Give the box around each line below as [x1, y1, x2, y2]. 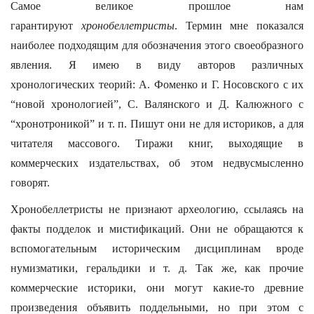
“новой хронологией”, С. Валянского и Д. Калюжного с [11, 98, 303, 110]
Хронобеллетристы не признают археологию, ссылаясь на [11, 203, 303, 215]
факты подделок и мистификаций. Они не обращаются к [11, 223, 303, 235]
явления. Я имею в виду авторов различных [11, 59, 303, 71]
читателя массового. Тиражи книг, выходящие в [11, 137, 303, 149]
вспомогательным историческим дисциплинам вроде [11, 243, 303, 254]
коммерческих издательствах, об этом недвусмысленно [11, 157, 303, 169]
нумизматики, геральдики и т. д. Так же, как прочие [11, 262, 303, 274]
